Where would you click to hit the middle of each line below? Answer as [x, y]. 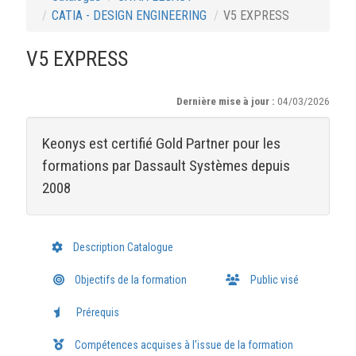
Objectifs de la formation [129, 280]
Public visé [273, 280]
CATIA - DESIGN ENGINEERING [129, 15]
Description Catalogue [122, 247]
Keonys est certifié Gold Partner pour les [161, 143]
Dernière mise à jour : [227, 101]
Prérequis [96, 312]
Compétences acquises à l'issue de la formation [182, 345]
